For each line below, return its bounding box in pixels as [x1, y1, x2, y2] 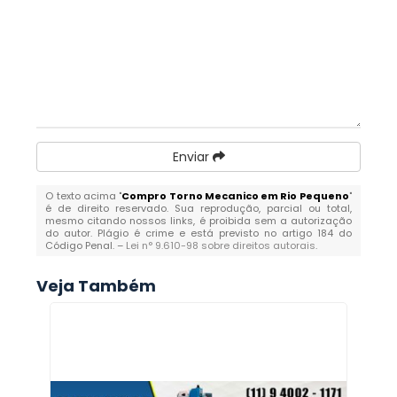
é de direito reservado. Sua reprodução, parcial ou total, [45, 201, 352, 215]
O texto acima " [45, 189, 122, 203]
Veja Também [36, 275, 157, 297]
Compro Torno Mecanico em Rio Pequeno [121, 189, 349, 203]
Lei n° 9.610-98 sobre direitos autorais [126, 238, 316, 253]
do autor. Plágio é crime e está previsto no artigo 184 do [45, 226, 352, 240]
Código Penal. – [45, 238, 127, 253]
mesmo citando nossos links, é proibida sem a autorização [45, 214, 352, 228]
